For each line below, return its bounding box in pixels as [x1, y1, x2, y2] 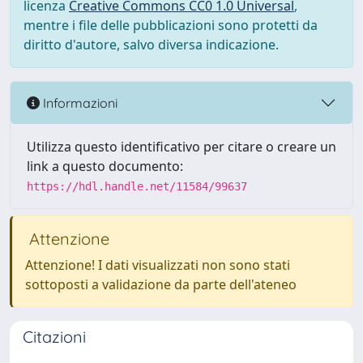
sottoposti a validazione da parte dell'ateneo [25, 275, 297, 293]
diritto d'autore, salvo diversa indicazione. [23, 36, 279, 53]
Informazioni [40, 94, 117, 111]
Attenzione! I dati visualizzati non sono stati [25, 256, 290, 274]
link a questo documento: [27, 157, 183, 175]
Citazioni [23, 327, 86, 347]
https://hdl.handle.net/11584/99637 [27, 180, 247, 193]
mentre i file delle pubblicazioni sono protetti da [23, 16, 318, 34]
